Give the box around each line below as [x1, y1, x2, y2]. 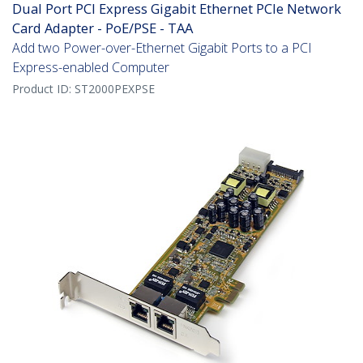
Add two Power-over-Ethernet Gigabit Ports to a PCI [12, 39, 312, 58]
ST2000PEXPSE [75, 81, 155, 97]
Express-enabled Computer [12, 58, 169, 77]
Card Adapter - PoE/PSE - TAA [12, 19, 193, 38]
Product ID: [12, 81, 75, 97]
